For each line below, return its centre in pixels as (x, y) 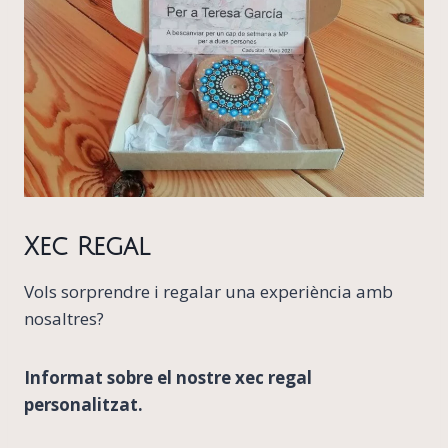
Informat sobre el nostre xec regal (168, 378)
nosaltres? (64, 319)
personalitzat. (83, 405)
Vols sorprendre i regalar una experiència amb (208, 292)
